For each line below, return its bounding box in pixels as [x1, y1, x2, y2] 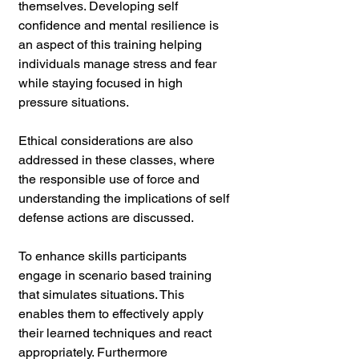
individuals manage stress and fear [18, 55, 220, 71]
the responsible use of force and [18, 171, 203, 187]
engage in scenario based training [18, 267, 215, 283]
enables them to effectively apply [18, 305, 207, 321]
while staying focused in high [18, 75, 186, 91]
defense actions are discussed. [18, 209, 194, 225]
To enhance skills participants [18, 248, 190, 264]
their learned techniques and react [18, 325, 215, 341]
